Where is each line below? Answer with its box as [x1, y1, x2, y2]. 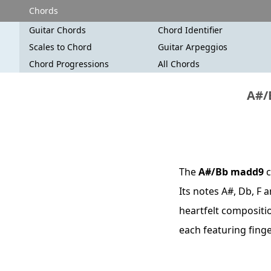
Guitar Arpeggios [158, 41, 228, 53]
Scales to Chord [29, 41, 92, 53]
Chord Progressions [29, 58, 109, 70]
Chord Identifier [158, 24, 223, 36]
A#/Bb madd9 [198, 165, 264, 178]
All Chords [158, 58, 200, 70]
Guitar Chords [29, 24, 86, 36]
